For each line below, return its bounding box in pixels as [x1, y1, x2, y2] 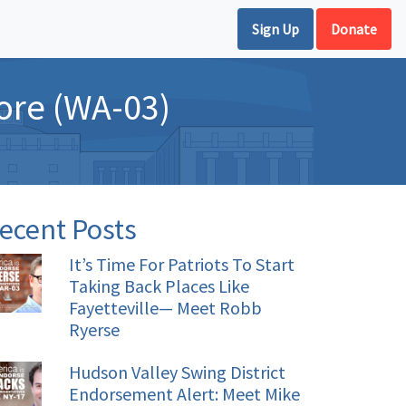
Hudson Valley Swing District [69, 361, 285, 383]
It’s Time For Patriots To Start [69, 253, 295, 275]
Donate [330, 20, 377, 38]
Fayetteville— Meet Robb [69, 296, 262, 319]
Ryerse [69, 318, 120, 341]
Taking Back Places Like [69, 275, 249, 297]
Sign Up [251, 20, 299, 38]
